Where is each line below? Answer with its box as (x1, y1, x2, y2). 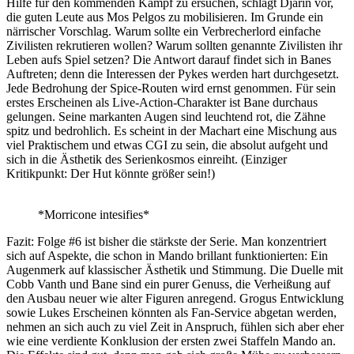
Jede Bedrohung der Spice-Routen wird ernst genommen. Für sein (6, 81, 336, 96)
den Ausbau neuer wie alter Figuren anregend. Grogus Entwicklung (6, 292, 344, 306)
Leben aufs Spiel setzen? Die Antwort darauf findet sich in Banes (6, 53, 331, 67)
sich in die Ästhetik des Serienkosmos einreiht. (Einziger (6, 153, 287, 167)
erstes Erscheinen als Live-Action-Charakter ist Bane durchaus (6, 96, 318, 110)
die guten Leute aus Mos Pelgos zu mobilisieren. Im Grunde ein (6, 10, 323, 24)
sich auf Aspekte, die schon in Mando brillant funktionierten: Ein (6, 249, 328, 263)
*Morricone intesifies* (38, 208, 149, 222)
